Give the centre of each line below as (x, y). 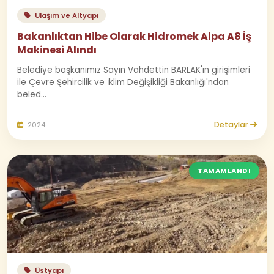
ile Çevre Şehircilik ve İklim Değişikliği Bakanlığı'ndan (123, 82)
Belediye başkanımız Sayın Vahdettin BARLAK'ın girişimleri (134, 70)
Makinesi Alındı (57, 50)
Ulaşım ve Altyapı (66, 15)
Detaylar (232, 124)
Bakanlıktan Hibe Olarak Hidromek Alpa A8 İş (134, 36)
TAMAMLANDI (224, 171)
